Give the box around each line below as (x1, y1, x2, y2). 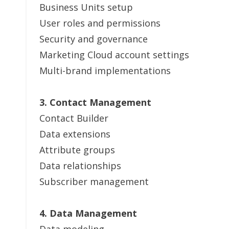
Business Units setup (39, 1, 133, 13)
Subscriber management (39, 175, 149, 188)
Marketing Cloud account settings (39, 49, 189, 61)
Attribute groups (39, 144, 115, 156)
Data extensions (39, 128, 110, 140)
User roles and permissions (39, 17, 161, 29)
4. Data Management (39, 207, 137, 219)
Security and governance (39, 33, 148, 45)
